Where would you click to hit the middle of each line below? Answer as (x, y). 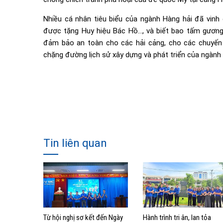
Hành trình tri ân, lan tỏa (177, 217)
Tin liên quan (75, 143)
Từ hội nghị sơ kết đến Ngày (83, 217)
